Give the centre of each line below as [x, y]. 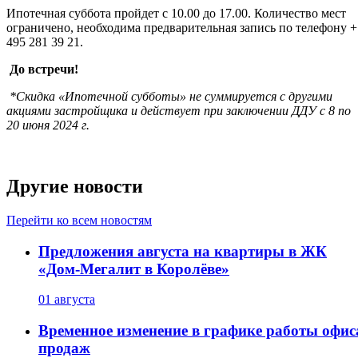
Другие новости [75, 187]
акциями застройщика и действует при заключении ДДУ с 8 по [179, 111]
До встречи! [44, 70]
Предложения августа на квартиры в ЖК [183, 251]
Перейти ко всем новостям [79, 220]
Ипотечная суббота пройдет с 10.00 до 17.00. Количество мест [176, 14]
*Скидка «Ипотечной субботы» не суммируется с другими [169, 97]
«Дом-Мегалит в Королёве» [134, 268]
